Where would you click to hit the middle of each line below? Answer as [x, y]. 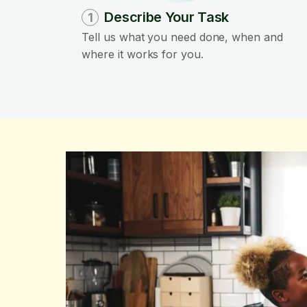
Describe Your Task [167, 17]
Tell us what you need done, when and [182, 37]
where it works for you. [143, 54]
